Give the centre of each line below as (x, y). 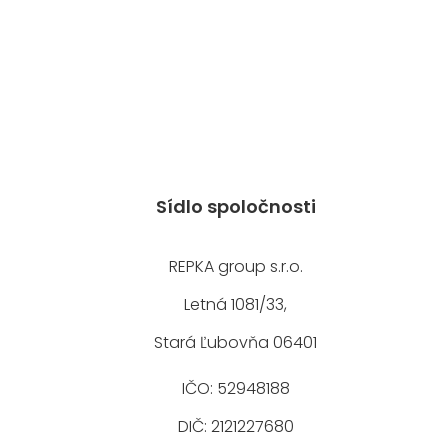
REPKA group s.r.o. (235, 266)
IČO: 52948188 (235, 388)
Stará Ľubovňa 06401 (235, 342)
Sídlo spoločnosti (235, 206)
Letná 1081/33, (235, 304)
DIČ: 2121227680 (235, 426)
